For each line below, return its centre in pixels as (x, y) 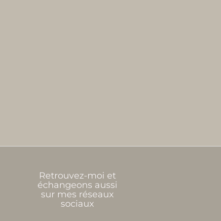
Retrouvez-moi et (78, 176)
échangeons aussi (78, 185)
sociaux (78, 204)
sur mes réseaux (78, 195)
